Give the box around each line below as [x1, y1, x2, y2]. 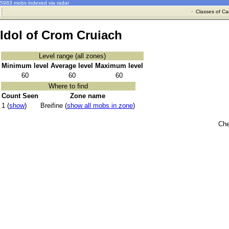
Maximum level [95, 62, 143, 70]
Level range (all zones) [39, 52, 106, 60]
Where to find [49, 82, 88, 90]
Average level [51, 62, 93, 70]
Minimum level [2, 62, 49, 70]
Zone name [70, 92, 105, 100]
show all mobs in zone [67, 102, 133, 110]
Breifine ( [40, 102, 67, 110]
